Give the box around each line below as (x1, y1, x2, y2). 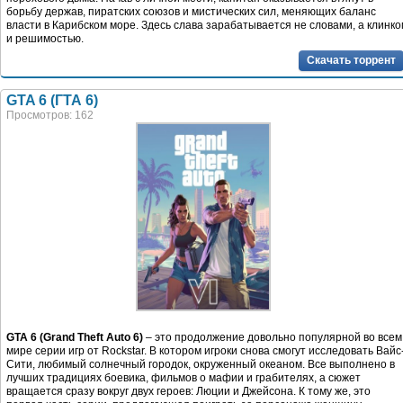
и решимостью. (6, 32, 84, 45)
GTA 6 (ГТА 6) (6, 92, 98, 108)
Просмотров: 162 (6, 108, 94, 121)
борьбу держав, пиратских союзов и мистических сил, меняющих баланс (6, 5, 376, 18)
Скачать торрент (307, 53, 396, 67)
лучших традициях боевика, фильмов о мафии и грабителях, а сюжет (6, 371, 361, 384)
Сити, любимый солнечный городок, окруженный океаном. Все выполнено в (6, 357, 395, 371)
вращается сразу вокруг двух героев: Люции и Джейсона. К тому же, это (6, 384, 371, 398)
